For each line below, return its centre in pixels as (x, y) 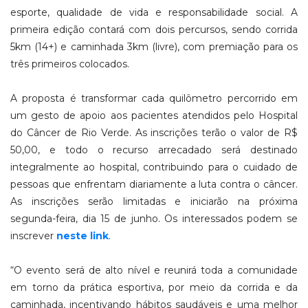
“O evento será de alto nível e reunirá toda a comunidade (154, 270)
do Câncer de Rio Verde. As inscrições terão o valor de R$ (154, 132)
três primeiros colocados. (70, 64)
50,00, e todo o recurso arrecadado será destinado (154, 150)
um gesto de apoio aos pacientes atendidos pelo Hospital (154, 115)
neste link (82, 235)
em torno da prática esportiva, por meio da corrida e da (154, 287)
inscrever (33, 235)
